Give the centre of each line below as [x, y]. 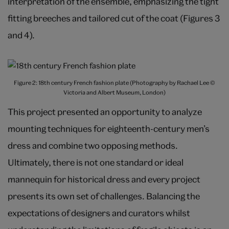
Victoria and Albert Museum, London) [114, 93]
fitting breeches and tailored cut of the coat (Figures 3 [114, 18]
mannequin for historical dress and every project [104, 179]
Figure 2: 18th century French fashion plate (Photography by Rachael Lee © [114, 83]
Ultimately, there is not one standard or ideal [96, 162]
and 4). [21, 35]
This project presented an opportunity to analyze [105, 111]
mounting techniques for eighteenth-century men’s [109, 128]
